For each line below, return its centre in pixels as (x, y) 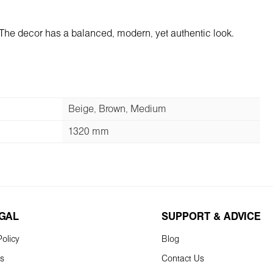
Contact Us (183, 259)
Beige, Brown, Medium (117, 109)
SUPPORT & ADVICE (211, 218)
